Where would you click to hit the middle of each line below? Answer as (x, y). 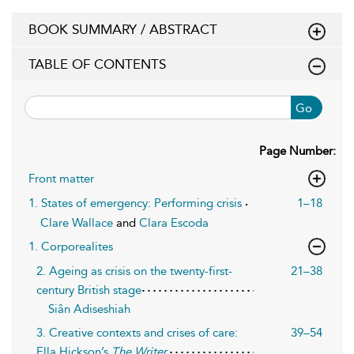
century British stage (89, 290)
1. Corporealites (71, 246)
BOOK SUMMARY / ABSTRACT (123, 29)
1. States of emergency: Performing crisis (135, 203)
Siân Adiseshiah (89, 309)
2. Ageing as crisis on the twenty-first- (134, 271)
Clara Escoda (174, 222)
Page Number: (298, 151)
